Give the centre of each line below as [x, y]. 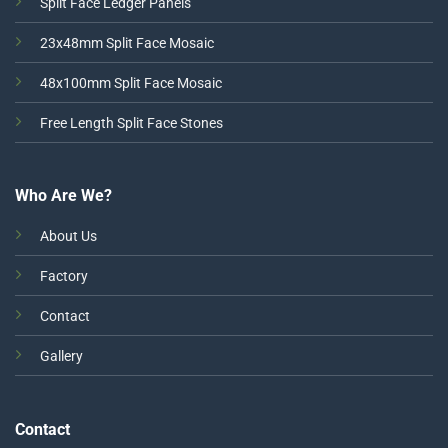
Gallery [61, 357]
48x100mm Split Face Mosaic [130, 83]
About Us [68, 237]
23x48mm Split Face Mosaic [126, 43]
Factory [63, 277]
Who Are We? [63, 196]
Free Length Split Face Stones [131, 122]
